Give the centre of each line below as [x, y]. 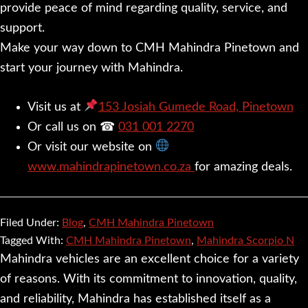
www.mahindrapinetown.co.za [111, 167]
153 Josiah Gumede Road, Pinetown [196, 107]
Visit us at [56, 107]
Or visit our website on [91, 147]
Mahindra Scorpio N [245, 240]
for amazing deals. [243, 167]
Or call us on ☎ [73, 127]
